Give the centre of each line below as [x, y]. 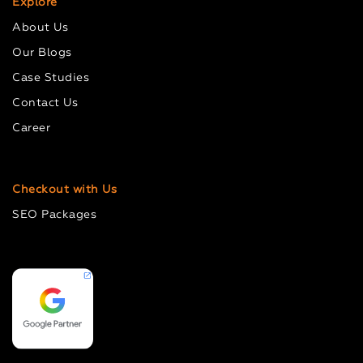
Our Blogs [42, 52]
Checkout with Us [65, 189]
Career [32, 128]
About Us [41, 27]
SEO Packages [55, 214]
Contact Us [45, 102]
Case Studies [51, 77]
